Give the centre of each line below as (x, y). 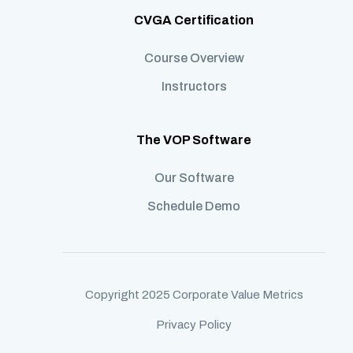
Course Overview (194, 58)
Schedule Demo (194, 206)
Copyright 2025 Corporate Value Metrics (194, 294)
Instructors (194, 86)
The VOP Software (194, 139)
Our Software (194, 177)
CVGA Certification (194, 20)
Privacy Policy (194, 324)
